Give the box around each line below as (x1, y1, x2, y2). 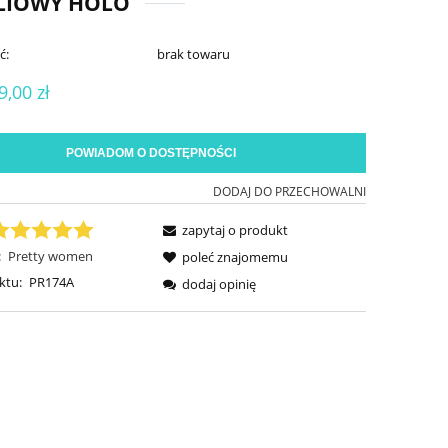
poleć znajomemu (182, 248, 289, 267)
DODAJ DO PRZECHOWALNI (212, 183, 366, 201)
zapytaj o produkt (182, 221, 289, 240)
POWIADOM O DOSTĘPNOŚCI (65, 146, 236, 161)
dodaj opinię (182, 275, 257, 294)
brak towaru (157, 45, 231, 64)
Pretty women (7, 247, 93, 266)
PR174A (28, 273, 74, 292)
